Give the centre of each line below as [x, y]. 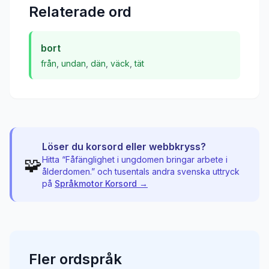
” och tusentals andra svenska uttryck [165, 171]
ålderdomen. [67, 171]
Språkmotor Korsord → [101, 183]
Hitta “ [54, 159]
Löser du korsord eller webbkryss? [124, 147]
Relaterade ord [80, 12]
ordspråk [91, 259]
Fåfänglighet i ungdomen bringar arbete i [147, 159]
